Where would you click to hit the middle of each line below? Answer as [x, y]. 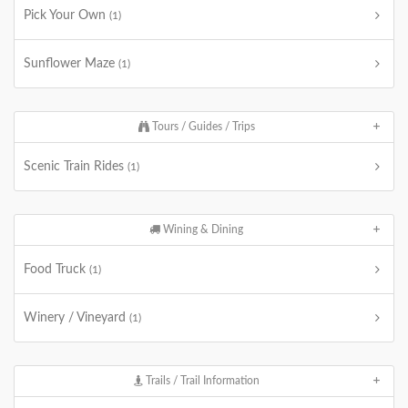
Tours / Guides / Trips [202, 127]
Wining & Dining [202, 229]
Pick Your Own [66, 15]
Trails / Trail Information [201, 381]
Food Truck [56, 270]
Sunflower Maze [71, 64]
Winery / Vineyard [76, 318]
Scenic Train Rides [76, 167]
